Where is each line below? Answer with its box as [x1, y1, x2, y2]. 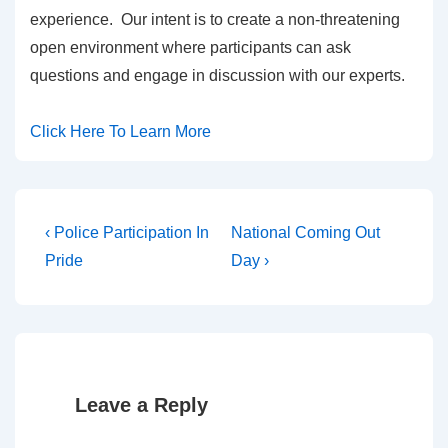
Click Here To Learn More [30, 122, 211, 140]
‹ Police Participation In [45, 223, 209, 241]
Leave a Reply [75, 393, 208, 416]
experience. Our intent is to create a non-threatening [30, 10, 400, 28]
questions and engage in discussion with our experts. [30, 66, 405, 84]
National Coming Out [230, 223, 380, 241]
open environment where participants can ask [30, 38, 351, 56]
